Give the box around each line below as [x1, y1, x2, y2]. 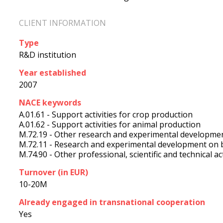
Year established [19, 67, 86, 79]
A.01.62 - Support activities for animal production [19, 119, 201, 130]
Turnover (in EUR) [19, 167, 88, 178]
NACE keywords [19, 97, 81, 109]
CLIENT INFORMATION [19, 17, 106, 28]
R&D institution [19, 49, 76, 61]
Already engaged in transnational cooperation [19, 197, 205, 208]
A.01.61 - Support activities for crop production [19, 109, 193, 120]
